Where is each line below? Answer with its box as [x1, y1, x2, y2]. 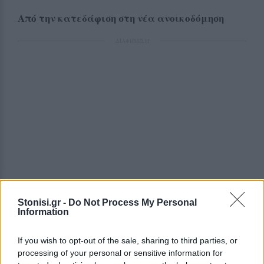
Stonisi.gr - [18, 197, 68, 207]
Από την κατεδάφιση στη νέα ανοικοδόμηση [18, 10, 224, 25]
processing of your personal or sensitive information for [18, 247, 223, 258]
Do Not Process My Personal [68, 197, 197, 207]
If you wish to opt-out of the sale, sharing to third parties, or [18, 235, 237, 245]
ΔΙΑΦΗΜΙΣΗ [115, 36, 149, 45]
